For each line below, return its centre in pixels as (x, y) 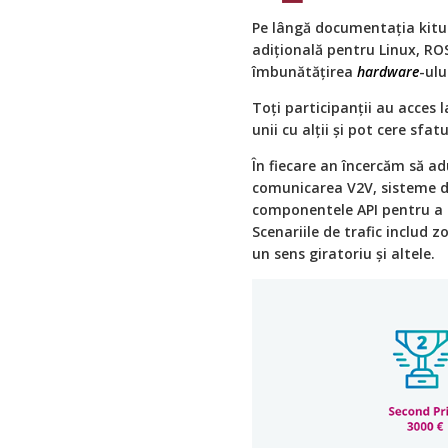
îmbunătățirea (304, 71)
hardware (388, 71)
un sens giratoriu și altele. (343, 253)
